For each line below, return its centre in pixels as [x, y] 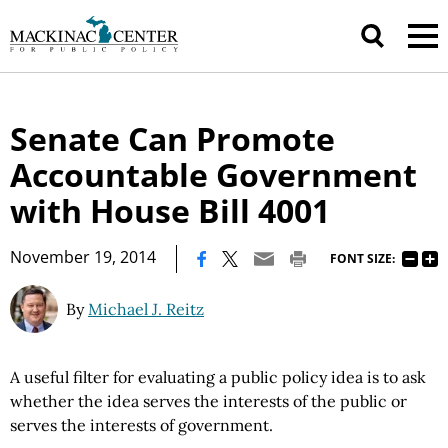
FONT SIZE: [362, 258]
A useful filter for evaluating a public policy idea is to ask [218, 377]
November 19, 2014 [83, 257]
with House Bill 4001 [170, 210]
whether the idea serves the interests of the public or [208, 401]
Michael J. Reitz [146, 309]
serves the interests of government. [141, 425]
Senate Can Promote [172, 138]
